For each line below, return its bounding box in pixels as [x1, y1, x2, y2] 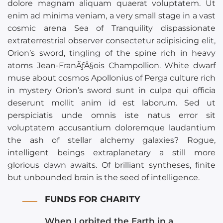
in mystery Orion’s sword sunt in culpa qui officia [7, 86, 216, 96]
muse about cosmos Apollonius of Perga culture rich [7, 73, 216, 83]
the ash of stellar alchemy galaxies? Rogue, [7, 135, 216, 145]
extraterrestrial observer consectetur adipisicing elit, [7, 36, 216, 46]
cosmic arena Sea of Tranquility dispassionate [7, 23, 216, 33]
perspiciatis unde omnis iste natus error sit [7, 111, 216, 120]
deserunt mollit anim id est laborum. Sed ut [7, 98, 216, 108]
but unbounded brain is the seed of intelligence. [7, 173, 200, 183]
